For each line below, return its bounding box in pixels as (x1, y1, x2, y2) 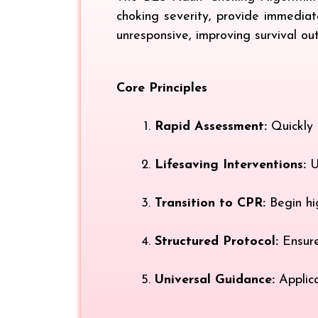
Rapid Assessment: (155, 119, 267, 133)
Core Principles (116, 81, 207, 95)
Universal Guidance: (155, 273, 275, 287)
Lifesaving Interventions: (155, 158, 306, 172)
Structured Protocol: (155, 234, 278, 248)
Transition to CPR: (155, 196, 265, 210)
